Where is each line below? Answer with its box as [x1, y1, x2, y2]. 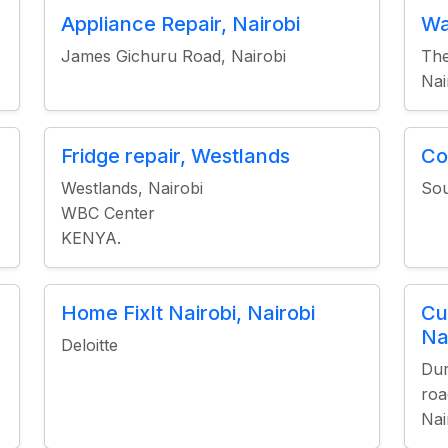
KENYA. [60, 228, 121, 248]
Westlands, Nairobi [60, 178, 203, 198]
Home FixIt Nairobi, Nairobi [60, 301, 315, 325]
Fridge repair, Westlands [60, 144, 290, 168]
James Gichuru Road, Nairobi [60, 46, 286, 66]
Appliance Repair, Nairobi [60, 12, 300, 36]
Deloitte [60, 335, 118, 355]
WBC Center [60, 203, 155, 223]
